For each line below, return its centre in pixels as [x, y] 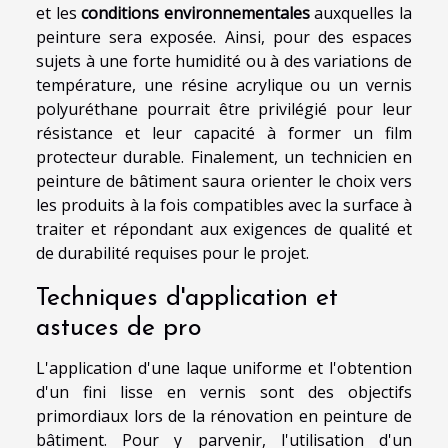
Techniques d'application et [187, 298]
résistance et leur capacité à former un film [224, 132]
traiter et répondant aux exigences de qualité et [224, 228]
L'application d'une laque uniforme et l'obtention [224, 367]
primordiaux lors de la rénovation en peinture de [224, 415]
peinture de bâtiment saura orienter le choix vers [224, 180]
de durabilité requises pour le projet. [172, 252]
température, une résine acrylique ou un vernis [224, 84]
